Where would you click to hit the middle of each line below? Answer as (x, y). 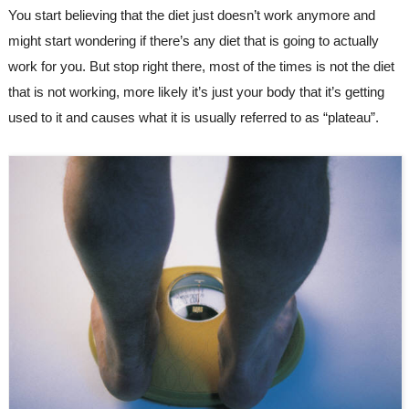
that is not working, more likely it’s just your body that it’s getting (196, 91)
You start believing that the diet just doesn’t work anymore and (191, 15)
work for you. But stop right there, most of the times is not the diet (201, 66)
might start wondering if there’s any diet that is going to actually (193, 40)
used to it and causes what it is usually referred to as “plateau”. (193, 117)
